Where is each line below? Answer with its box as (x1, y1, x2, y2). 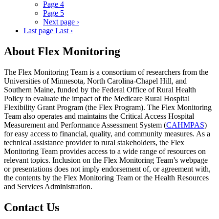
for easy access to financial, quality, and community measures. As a (4, 129, 210, 138)
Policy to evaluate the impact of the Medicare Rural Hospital (4, 94, 190, 103)
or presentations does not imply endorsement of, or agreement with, (4, 164, 211, 173)
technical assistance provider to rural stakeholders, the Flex (4, 138, 184, 147)
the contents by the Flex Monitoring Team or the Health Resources (4, 173, 209, 182)
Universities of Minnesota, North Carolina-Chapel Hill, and (4, 76, 187, 85)
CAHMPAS (166, 120, 204, 129)
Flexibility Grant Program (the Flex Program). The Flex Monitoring (4, 103, 212, 111)
